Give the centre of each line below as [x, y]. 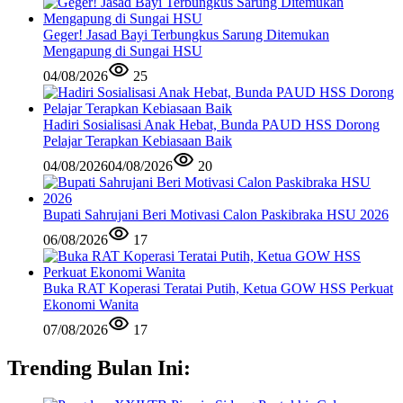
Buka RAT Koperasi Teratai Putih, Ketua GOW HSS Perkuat [218, 288]
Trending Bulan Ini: [99, 367]
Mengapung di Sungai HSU [123, 50]
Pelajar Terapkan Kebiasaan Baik [138, 140]
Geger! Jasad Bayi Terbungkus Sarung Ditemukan [186, 34]
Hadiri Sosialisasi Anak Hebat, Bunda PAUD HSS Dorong [211, 124]
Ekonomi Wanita [91, 304]
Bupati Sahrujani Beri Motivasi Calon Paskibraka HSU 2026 [216, 214]
